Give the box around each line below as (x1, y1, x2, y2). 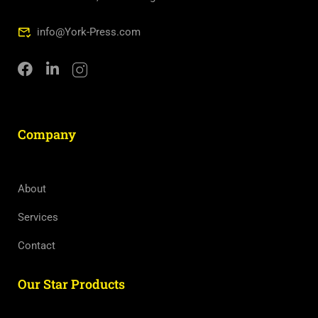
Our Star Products (18, 275, 125, 293)
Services (18, 211, 58, 224)
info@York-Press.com (37, 26, 141, 39)
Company (18, 126, 76, 143)
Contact (18, 239, 55, 253)
